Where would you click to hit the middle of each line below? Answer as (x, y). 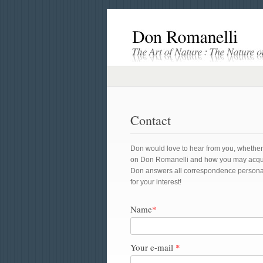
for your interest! (156, 182)
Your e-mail (153, 247)
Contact (151, 120)
